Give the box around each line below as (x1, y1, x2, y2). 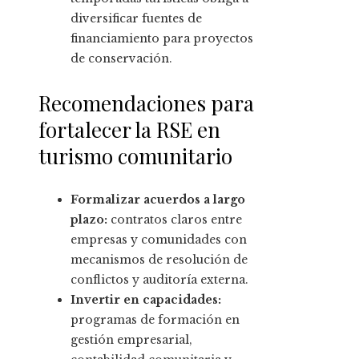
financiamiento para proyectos (71, 31, 253, 46)
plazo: (71, 212, 107, 228)
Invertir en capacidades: (71, 292, 221, 308)
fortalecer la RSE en (38, 115, 220, 144)
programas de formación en (71, 313, 240, 328)
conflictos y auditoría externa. (71, 272, 248, 288)
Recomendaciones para (38, 89, 254, 118)
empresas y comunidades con (71, 232, 247, 248)
